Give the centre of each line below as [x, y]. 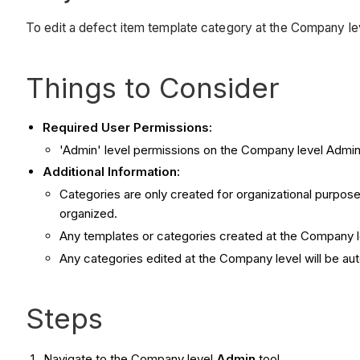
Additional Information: [111, 172]
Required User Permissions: [127, 127]
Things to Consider [153, 87]
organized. [88, 214]
